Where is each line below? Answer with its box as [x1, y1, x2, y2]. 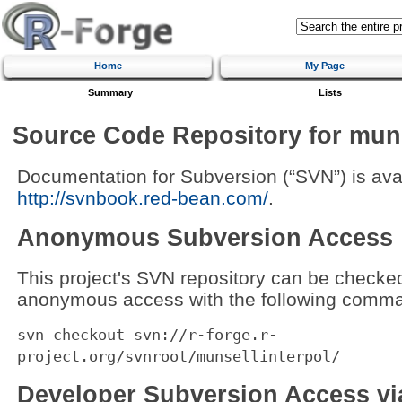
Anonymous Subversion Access [16, 224, 393, 252]
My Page [304, 59, 345, 71]
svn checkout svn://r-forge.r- [16, 325, 277, 344]
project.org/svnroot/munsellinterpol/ [16, 346, 340, 365]
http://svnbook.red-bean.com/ [16, 188, 268, 209]
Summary [88, 86, 133, 98]
